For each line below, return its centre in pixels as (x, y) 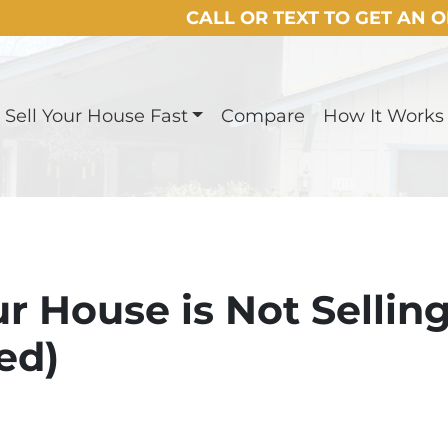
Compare (263, 116)
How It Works (383, 116)
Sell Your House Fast (96, 116)
